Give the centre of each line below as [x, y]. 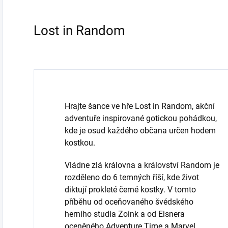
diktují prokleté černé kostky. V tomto [130, 189]
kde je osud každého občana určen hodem [140, 130]
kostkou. [80, 142]
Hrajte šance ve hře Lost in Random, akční [140, 106]
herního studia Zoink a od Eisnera [125, 214]
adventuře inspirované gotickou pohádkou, [141, 118]
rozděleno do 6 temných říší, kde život [132, 177]
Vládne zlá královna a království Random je [142, 165]
